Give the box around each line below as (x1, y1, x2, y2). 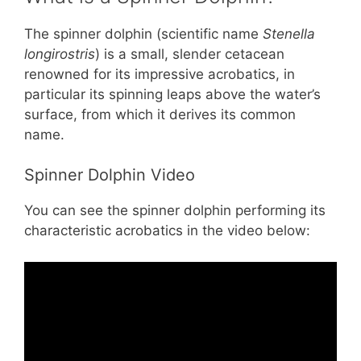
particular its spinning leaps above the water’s (24, 85, 321, 102)
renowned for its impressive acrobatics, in (24, 65, 295, 82)
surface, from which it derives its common (24, 106, 296, 122)
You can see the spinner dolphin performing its (24, 202, 326, 219)
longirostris (24, 45, 95, 62)
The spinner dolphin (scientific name (24, 25, 263, 42)
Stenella (263, 25, 315, 42)
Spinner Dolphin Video (24, 165, 195, 185)
